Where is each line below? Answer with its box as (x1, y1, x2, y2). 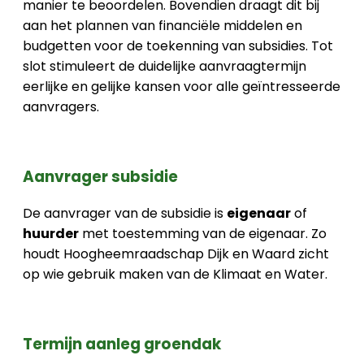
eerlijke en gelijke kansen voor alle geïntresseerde (23, 76, 340, 96)
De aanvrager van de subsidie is (23, 204, 227, 223)
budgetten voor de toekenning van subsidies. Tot (23, 36, 333, 55)
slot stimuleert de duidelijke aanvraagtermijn (23, 56, 306, 76)
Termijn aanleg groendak (23, 332, 221, 355)
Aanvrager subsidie (23, 165, 178, 188)
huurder (23, 224, 79, 244)
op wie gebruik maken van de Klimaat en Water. (23, 265, 327, 284)
